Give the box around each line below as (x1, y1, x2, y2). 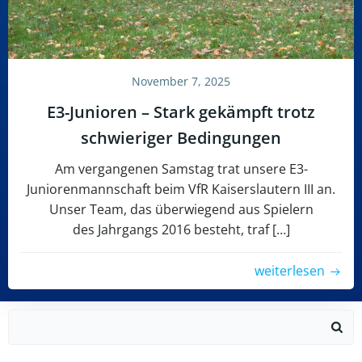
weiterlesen (255, 262, 325, 280)
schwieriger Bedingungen (81, 127, 281, 149)
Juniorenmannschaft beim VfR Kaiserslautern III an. (27, 180, 335, 198)
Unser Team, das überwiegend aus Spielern (48, 200, 314, 218)
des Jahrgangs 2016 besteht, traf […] (72, 221, 290, 238)
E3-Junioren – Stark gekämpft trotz (47, 101, 315, 123)
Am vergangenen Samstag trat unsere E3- (54, 160, 308, 178)
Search (8, 310, 50, 328)
